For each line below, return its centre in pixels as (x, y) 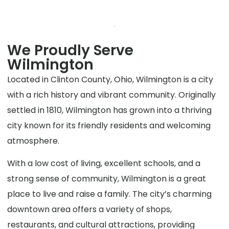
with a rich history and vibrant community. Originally (112, 95)
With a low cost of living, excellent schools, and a (104, 164)
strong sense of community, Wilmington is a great (107, 179)
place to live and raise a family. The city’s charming (110, 194)
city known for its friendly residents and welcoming (109, 126)
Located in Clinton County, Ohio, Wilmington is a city (110, 80)
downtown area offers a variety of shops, (90, 210)
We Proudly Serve (71, 51)
